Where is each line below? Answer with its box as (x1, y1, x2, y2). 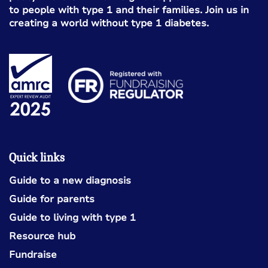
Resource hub (9, 229, 75, 243)
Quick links (9, 150, 65, 165)
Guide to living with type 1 (9, 211, 136, 224)
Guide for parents (9, 192, 95, 206)
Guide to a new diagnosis (9, 173, 131, 187)
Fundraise (9, 248, 57, 261)
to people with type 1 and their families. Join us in (9, 3, 249, 17)
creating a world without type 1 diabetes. (9, 16, 209, 30)
